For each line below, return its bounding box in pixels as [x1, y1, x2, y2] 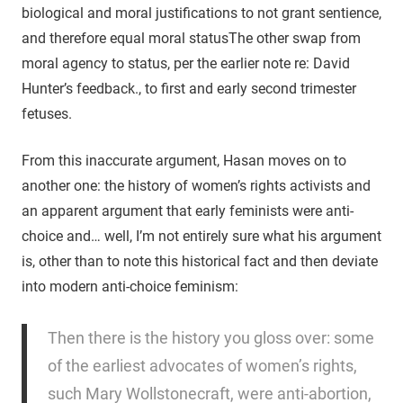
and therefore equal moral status [22, 29, 228, 47]
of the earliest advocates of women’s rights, [47, 355, 357, 375]
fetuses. [22, 104, 72, 122]
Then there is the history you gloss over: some [47, 327, 374, 347]
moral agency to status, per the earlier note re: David [22, 54, 350, 72]
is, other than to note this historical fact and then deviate [22, 252, 378, 270]
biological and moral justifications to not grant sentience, [22, 4, 381, 22]
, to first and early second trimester [139, 79, 356, 97]
